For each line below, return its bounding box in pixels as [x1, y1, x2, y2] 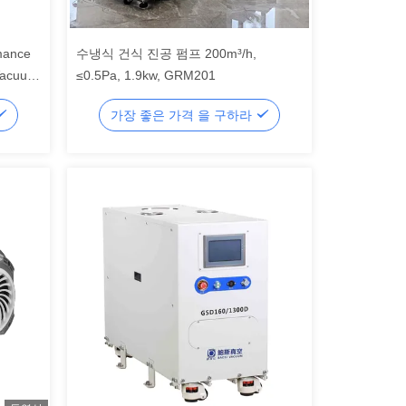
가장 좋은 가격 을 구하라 [111, 108, 256, 122]
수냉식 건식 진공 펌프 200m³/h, [76, 46, 256, 61]
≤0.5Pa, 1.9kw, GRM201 [76, 68, 216, 82]
